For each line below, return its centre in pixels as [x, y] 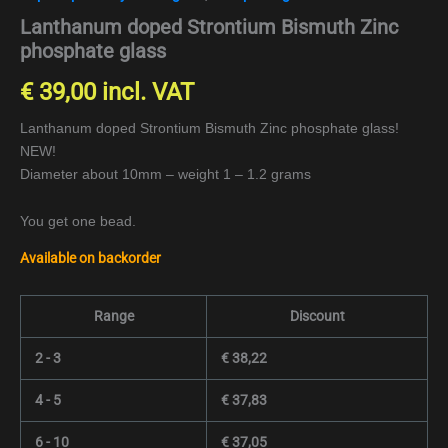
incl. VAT [148, 92]
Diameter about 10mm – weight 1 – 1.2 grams [165, 173]
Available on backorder [90, 258]
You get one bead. [78, 221]
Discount [317, 315]
